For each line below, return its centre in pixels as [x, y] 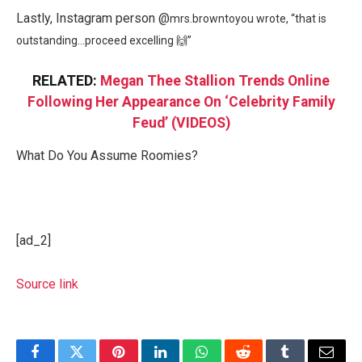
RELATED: [66, 81]
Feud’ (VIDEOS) [181, 123]
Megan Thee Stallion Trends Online [215, 81]
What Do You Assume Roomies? [107, 155]
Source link [47, 284]
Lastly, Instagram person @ [93, 18]
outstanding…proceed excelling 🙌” [105, 40]
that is [311, 18]
